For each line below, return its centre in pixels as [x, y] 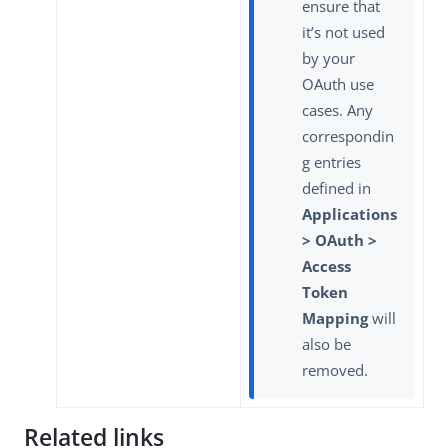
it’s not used [343, 32]
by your [328, 58]
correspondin [348, 136]
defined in [336, 188]
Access [326, 266]
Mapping [335, 318]
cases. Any [337, 110]
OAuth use [338, 84]
